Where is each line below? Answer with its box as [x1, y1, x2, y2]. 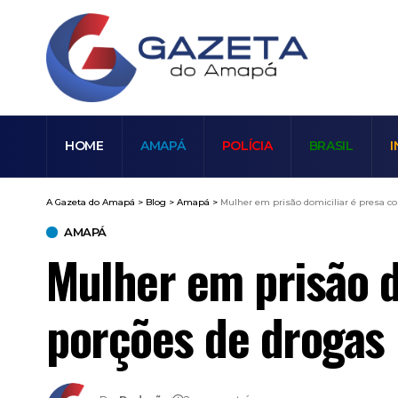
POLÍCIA [221, 138, 273, 155]
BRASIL [308, 138, 354, 155]
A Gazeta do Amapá [46, 195, 135, 208]
